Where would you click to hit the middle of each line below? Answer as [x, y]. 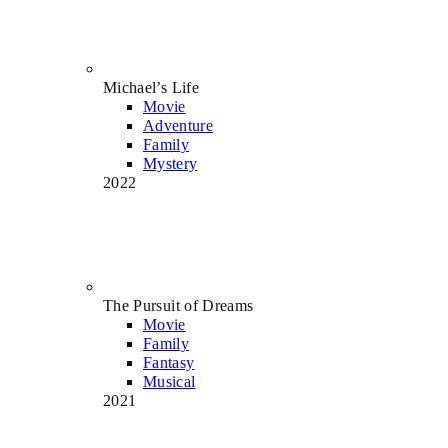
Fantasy [169, 362]
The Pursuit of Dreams [178, 305]
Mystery [170, 163]
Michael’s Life [151, 87]
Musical [169, 381]
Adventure [178, 125]
